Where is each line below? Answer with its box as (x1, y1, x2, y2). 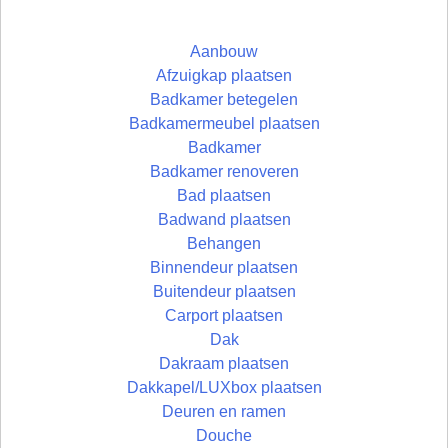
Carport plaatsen (165, 307, 283, 325)
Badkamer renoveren (149, 163, 299, 181)
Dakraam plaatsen (159, 355, 289, 373)
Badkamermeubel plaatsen (128, 115, 320, 133)
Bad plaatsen (177, 187, 271, 205)
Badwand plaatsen (157, 211, 291, 229)
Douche (196, 427, 252, 445)
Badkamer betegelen (150, 91, 298, 109)
